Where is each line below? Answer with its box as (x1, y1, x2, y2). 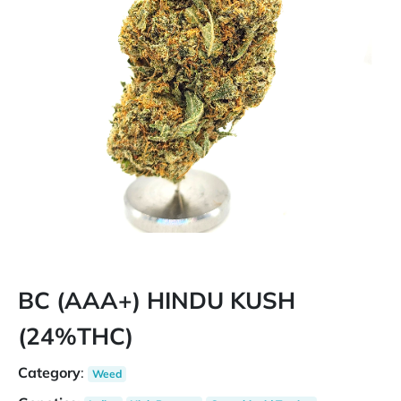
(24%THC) (18, 321, 133, 351)
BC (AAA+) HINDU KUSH (18, 286, 295, 315)
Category (18, 363, 81, 381)
